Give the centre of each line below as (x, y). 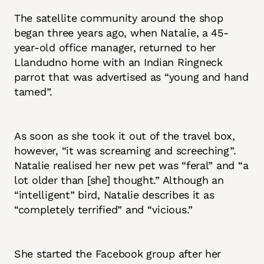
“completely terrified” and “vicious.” (105, 210)
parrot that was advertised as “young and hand (131, 77)
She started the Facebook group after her (118, 254)
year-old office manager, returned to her (115, 48)
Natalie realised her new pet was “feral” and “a (131, 166)
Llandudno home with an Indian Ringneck (118, 62)
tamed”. (35, 92)
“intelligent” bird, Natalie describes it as (114, 195)
